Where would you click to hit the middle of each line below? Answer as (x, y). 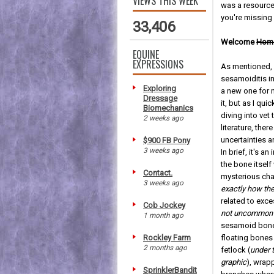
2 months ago (165, 247)
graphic (234, 262)
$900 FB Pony (167, 140)
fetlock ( (236, 250)
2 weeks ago (163, 118)
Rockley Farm (167, 237)
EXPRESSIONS (158, 64)
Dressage (160, 98)
